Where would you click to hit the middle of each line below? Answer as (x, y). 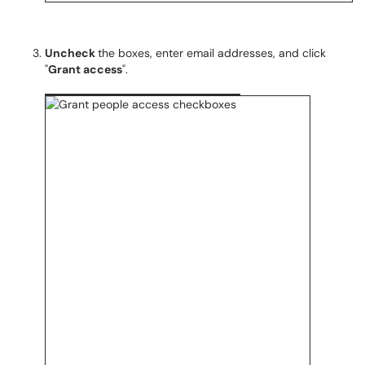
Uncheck (71, 53)
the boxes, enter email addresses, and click (212, 53)
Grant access (85, 69)
